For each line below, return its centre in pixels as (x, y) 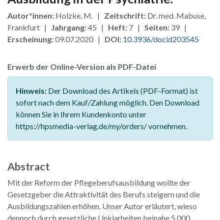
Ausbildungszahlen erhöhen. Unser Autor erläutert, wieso (102, 206)
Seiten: (157, 27)
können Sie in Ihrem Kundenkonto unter (81, 114)
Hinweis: (31, 90)
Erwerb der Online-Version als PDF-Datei (82, 66)
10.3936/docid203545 (161, 39)
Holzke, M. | (79, 15)
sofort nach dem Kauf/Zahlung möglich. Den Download (108, 102)
